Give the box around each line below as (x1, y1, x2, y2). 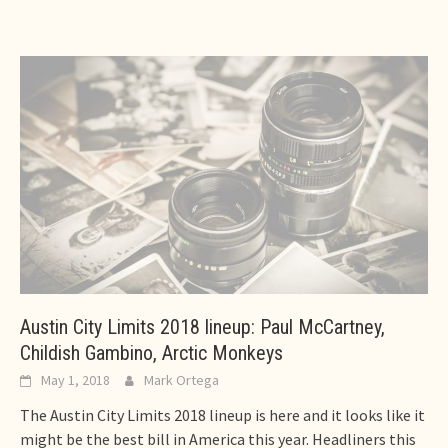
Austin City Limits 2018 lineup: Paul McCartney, (20, 315, 385, 340)
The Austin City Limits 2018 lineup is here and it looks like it (20, 405, 425, 426)
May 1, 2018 (41, 371, 110, 390)
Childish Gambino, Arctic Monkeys (20, 341, 283, 366)
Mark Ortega (144, 371, 219, 390)
